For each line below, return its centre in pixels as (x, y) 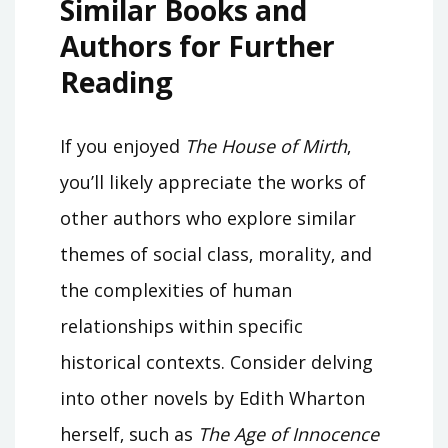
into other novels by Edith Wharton (212, 398)
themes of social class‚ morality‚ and (216, 254)
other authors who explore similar (208, 218)
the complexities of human (176, 290)
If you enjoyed (122, 146)
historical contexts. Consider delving (216, 362)
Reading (116, 82)
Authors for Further (197, 46)
